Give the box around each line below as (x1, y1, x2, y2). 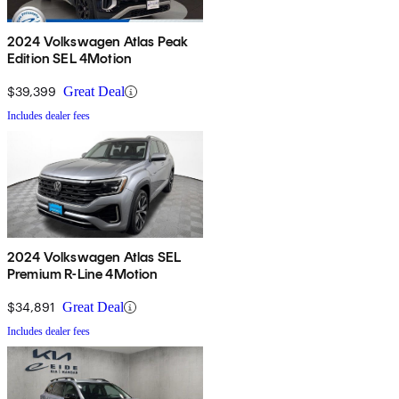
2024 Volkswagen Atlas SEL (7, 248, 181, 266)
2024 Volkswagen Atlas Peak (7, 33, 189, 51)
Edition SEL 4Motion (7, 50, 133, 68)
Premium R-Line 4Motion (7, 265, 159, 283)
